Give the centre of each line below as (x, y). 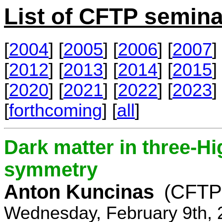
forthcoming (55, 110)
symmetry (51, 169)
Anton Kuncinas (79, 192)
